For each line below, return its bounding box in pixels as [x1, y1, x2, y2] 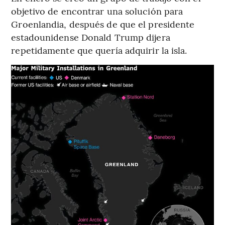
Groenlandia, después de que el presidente [11, 17, 195, 30]
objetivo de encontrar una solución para [11, 4, 183, 17]
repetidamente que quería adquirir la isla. [11, 43, 187, 56]
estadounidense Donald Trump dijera [11, 30, 170, 43]
